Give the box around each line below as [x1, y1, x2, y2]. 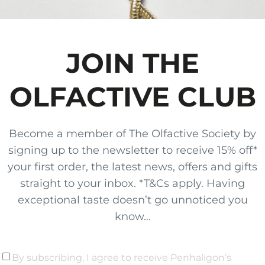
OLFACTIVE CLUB [9, 79, 256, 114]
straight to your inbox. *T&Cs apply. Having [20, 176, 245, 190]
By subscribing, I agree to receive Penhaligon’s [12, 251, 231, 263]
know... [114, 209, 151, 223]
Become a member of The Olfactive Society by [9, 127, 256, 140]
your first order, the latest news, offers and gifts [8, 160, 257, 173]
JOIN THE [66, 46, 199, 80]
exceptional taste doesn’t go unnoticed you [17, 193, 248, 206]
